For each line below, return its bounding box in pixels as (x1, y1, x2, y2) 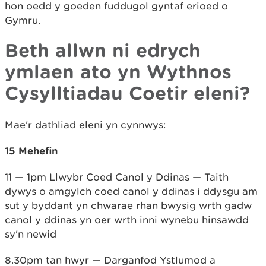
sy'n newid (5, 227, 56, 240)
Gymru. (5, 14, 40, 26)
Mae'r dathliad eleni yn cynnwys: (5, 118, 166, 131)
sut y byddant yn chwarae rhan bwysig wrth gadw (5, 199, 252, 211)
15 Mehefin (5, 144, 58, 156)
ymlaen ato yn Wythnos (5, 60, 232, 82)
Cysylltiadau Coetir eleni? (5, 81, 250, 103)
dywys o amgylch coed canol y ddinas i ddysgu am (5, 185, 258, 197)
